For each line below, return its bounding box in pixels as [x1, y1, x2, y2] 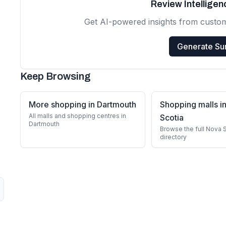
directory [160, 133, 187, 141]
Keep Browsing [20, 71, 91, 82]
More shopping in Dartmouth [29, 99, 136, 109]
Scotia [160, 112, 184, 123]
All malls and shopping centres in [29, 112, 126, 120]
